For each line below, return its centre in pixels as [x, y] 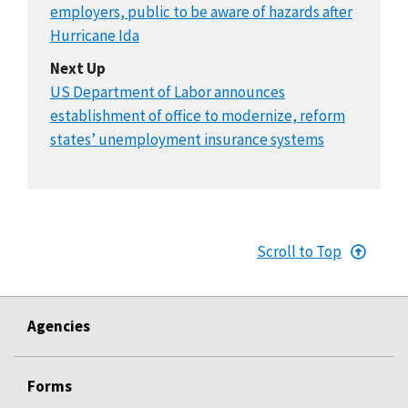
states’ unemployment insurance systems [187, 139]
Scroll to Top [300, 251]
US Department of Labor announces [168, 92]
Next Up [78, 68]
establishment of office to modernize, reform [198, 115]
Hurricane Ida [95, 35]
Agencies [59, 326]
